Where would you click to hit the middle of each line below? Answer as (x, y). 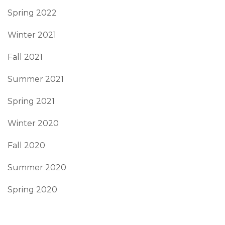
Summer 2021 (36, 79)
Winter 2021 (32, 35)
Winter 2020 (33, 123)
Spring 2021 (31, 101)
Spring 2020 (32, 189)
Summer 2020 (37, 167)
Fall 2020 (26, 145)
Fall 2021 (25, 57)
